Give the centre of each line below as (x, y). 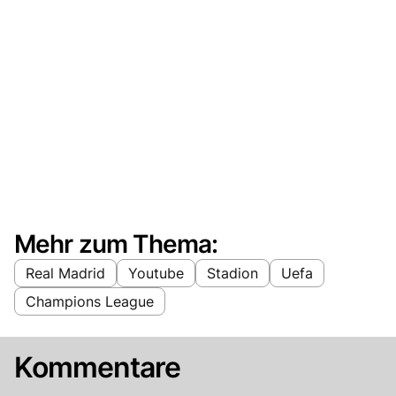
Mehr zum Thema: (116, 244)
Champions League (90, 301)
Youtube (156, 273)
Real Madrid (65, 273)
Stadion (232, 273)
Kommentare (98, 367)
